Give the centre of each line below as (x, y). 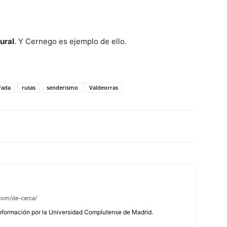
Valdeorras (104, 88)
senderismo (62, 88)
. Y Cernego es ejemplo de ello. (70, 42)
